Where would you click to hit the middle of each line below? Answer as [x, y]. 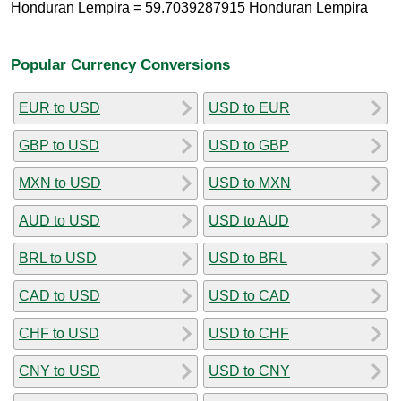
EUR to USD [60, 107]
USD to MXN [250, 183]
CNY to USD [60, 371]
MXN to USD [60, 183]
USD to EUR [249, 107]
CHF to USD [59, 333]
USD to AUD [249, 220]
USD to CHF [249, 333]
